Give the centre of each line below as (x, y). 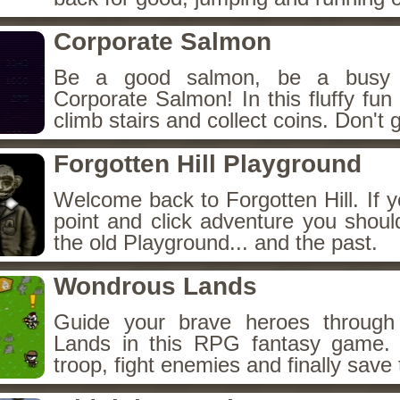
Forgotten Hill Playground (208, 164)
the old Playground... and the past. (216, 242)
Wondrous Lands (155, 286)
